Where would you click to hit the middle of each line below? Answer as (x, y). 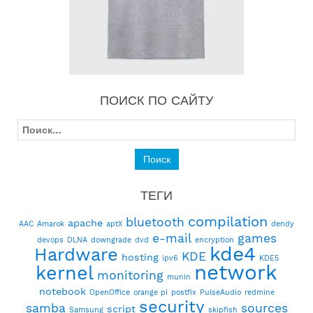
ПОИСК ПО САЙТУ (156, 101)
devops (50, 240)
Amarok (51, 224)
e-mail (172, 239)
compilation (228, 222)
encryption (214, 240)
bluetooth (155, 223)
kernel (65, 274)
